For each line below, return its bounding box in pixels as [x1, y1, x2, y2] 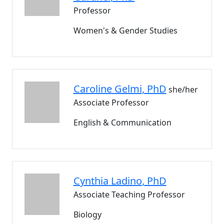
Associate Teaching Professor [73, 189, 185, 200]
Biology [73, 209, 101, 220]
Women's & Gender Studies [73, 25, 177, 36]
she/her [168, 84, 198, 95]
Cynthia [73, 174, 108, 187]
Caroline [73, 82, 112, 95]
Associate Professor [73, 97, 149, 108]
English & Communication [73, 117, 171, 128]
